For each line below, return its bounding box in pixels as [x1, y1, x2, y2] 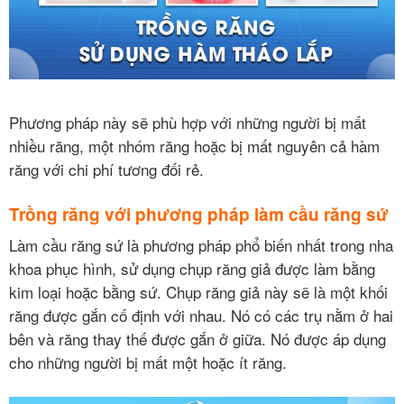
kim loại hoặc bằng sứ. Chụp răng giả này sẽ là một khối [9, 280, 388, 303]
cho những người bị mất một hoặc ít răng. [9, 350, 287, 373]
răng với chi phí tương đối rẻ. [9, 157, 204, 180]
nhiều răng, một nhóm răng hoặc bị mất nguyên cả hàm [9, 133, 380, 157]
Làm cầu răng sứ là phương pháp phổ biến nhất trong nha [9, 233, 393, 256]
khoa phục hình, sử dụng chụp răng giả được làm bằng [9, 256, 375, 280]
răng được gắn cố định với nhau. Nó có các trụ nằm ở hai [9, 303, 393, 326]
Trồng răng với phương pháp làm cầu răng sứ [9, 201, 389, 226]
